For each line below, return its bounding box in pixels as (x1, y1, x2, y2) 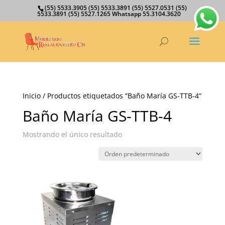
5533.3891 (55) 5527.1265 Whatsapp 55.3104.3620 (37, 10, 181, 18)
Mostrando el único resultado (22, 130, 122, 139)
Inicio (22, 91, 41, 100)
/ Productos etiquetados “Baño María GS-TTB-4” (40, 91, 201, 100)
